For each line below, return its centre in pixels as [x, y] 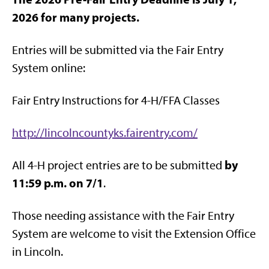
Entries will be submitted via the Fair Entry [118, 50]
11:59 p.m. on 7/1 [58, 183]
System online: [49, 68]
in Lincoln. [38, 252]
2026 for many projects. [76, 17]
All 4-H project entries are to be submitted [117, 165]
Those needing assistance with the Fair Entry [123, 216]
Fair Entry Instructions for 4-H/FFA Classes [116, 101]
